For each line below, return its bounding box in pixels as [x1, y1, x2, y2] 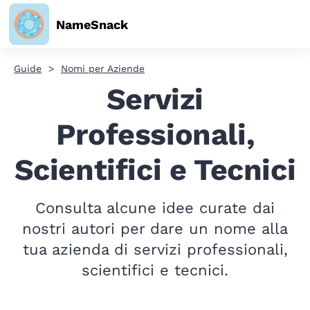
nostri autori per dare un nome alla [22, 220, 288, 237]
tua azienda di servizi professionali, [22, 241, 288, 258]
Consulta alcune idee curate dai [35, 199, 275, 217]
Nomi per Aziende [61, 63, 145, 74]
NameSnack [56, 17, 128, 32]
